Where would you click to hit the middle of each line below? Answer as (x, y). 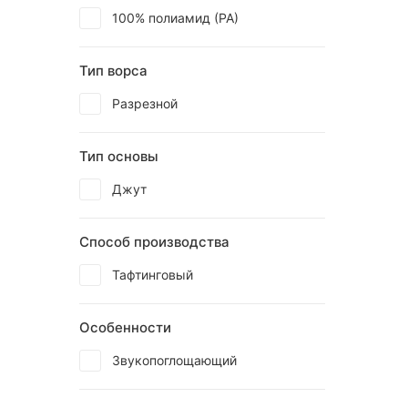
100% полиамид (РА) (175, 18)
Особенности (125, 327)
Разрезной (145, 103)
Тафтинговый (153, 275)
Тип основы (119, 156)
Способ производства (154, 242)
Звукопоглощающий (174, 360)
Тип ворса (113, 71)
